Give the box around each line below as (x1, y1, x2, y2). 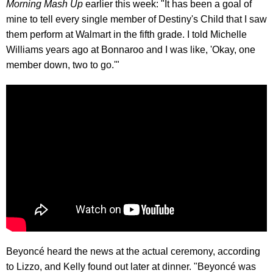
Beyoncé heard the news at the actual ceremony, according (6, 246, 260, 257)
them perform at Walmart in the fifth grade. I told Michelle (6, 29, 247, 40)
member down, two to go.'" (6, 60, 119, 71)
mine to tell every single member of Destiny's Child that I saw (6, 14, 267, 25)
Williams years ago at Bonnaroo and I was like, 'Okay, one (6, 44, 255, 55)
